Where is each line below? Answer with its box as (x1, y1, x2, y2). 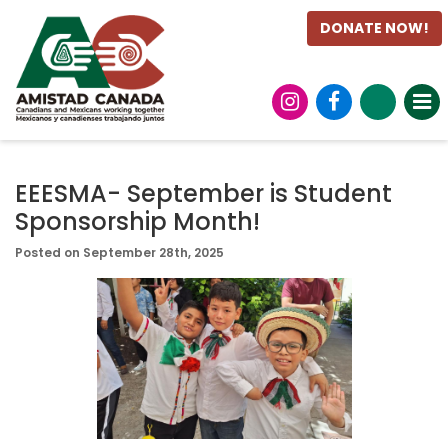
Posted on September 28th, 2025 (15, 244, 224, 261)
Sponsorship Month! (15, 205, 260, 238)
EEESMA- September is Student (15, 177, 392, 210)
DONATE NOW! (320, 18, 430, 39)
